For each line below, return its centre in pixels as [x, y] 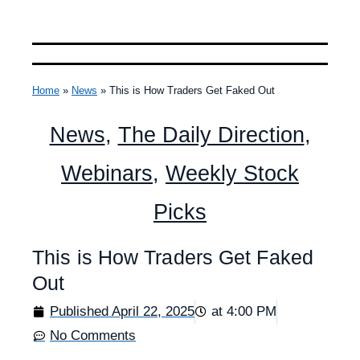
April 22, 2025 [153, 311]
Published [81, 311]
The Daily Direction [211, 135]
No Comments [93, 335]
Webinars [107, 173]
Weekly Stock [232, 173]
